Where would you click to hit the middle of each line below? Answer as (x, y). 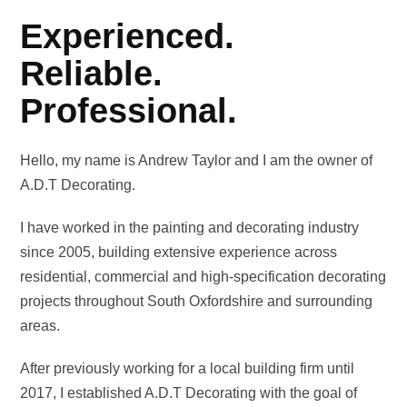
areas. (40, 326)
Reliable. (92, 74)
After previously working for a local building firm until (188, 368)
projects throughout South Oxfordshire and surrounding (197, 301)
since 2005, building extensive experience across (179, 252)
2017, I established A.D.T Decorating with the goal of (189, 393)
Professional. (129, 111)
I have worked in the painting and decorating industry (190, 228)
